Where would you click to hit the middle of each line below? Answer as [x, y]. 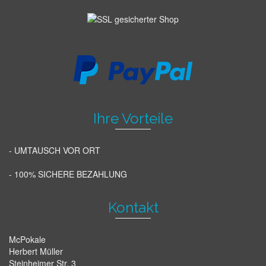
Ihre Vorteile [133, 119]
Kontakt [133, 208]
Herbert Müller [36, 251]
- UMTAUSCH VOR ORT [55, 151]
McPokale [27, 240]
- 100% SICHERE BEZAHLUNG [68, 174]
